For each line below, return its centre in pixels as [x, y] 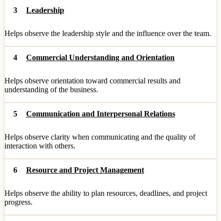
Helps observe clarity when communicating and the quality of [100, 137]
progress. [18, 202]
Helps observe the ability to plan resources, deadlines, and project [106, 193]
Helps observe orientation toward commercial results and [92, 81]
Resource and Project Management [85, 170]
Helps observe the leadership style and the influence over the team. [108, 33]
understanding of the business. [51, 90]
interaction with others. [40, 146]
